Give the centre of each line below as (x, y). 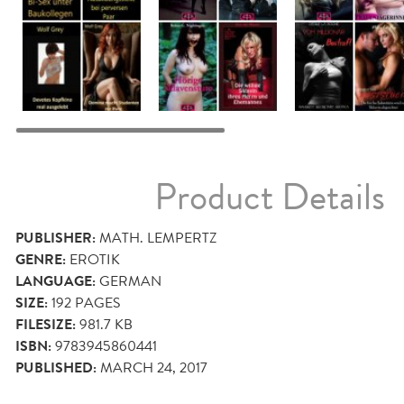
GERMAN (130, 281)
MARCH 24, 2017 (154, 368)
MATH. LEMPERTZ (158, 238)
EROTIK (95, 260)
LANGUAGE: (55, 282)
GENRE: (41, 260)
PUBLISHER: (55, 239)
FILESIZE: (46, 325)
